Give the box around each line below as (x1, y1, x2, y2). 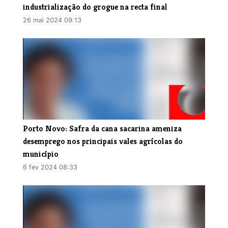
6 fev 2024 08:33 (23, 163, 77, 171)
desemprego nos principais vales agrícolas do (23, 135, 183, 147)
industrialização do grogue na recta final (23, 1, 167, 12)
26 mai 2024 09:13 (23, 16, 81, 24)
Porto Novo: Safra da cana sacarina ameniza (23, 123, 182, 134)
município (23, 148, 59, 159)
